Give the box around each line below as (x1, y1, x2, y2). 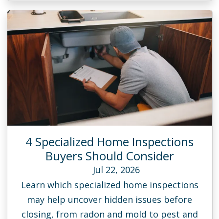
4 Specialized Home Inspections (25, 133, 194, 150)
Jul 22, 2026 (90, 164, 140, 176)
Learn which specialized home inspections (21, 178, 198, 191)
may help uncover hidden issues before (27, 193, 192, 205)
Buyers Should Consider (45, 147, 174, 164)
